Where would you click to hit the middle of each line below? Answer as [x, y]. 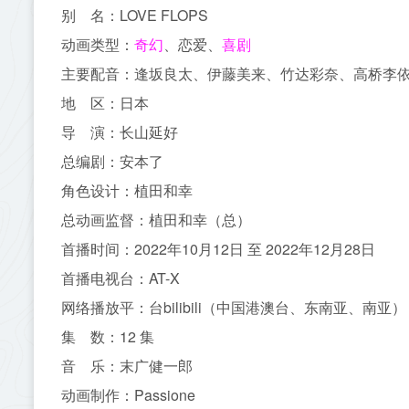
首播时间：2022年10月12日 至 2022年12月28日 [218, 249]
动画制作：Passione [128, 395]
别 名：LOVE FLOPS [135, 16]
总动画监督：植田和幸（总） [156, 220]
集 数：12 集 [108, 337]
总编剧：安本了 [112, 162]
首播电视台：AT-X [121, 278]
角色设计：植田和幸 [127, 191]
